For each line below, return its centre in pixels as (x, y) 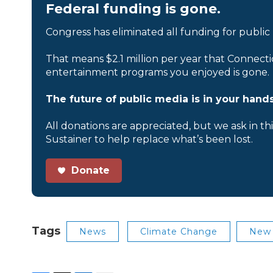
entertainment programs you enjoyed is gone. (158, 72)
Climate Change (179, 231)
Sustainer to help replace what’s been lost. (149, 139)
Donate (89, 170)
